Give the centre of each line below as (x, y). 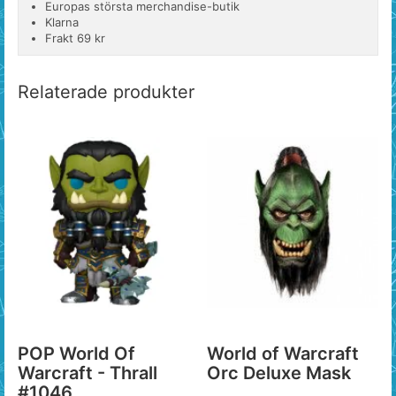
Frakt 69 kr (75, 38)
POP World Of (76, 354)
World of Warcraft (283, 354)
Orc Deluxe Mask (279, 373)
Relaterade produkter (106, 92)
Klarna (62, 22)
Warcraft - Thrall (88, 373)
